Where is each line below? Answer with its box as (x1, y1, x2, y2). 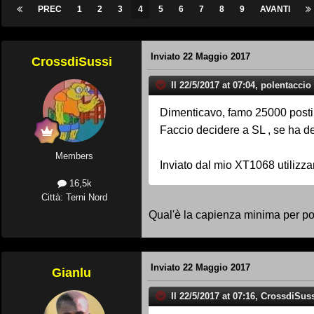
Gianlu (52, 266, 91, 280)
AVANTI (260, 4, 290, 15)
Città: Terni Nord (41, 191, 107, 203)
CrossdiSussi (31, 55, 112, 69)
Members (55, 151, 93, 162)
